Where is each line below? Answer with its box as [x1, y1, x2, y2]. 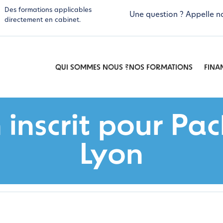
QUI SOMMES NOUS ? [55, 64, 129, 72]
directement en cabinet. [4, 17, 81, 23]
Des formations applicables [4, 7, 92, 13]
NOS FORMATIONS [129, 64, 193, 72]
